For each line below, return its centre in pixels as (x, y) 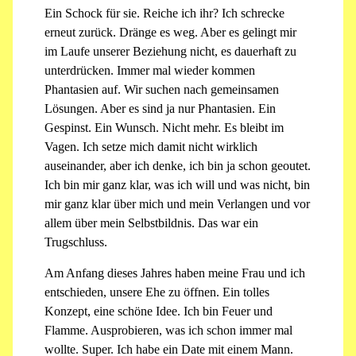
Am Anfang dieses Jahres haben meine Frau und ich (175, 273)
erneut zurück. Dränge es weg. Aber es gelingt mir (170, 33)
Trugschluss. (76, 242)
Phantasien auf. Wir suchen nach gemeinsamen (162, 90)
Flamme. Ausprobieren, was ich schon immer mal (168, 330)
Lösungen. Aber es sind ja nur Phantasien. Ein (160, 109)
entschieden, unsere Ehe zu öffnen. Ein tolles (157, 292)
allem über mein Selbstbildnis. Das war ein (151, 223)
